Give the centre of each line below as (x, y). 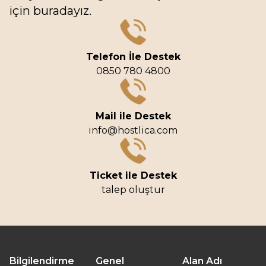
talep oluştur (133, 190)
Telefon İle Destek (133, 57)
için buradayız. (50, 11)
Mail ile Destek (133, 116)
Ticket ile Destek (133, 175)
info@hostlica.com (133, 130)
